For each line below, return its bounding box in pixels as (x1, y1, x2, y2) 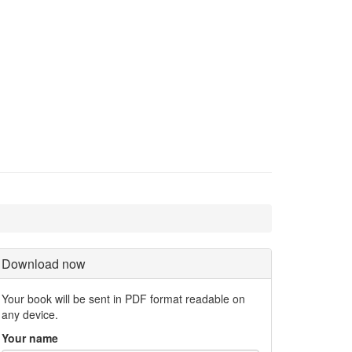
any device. (2, 306, 58, 322)
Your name (2, 330, 58, 346)
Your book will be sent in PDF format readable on (2, 291, 245, 306)
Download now (2, 255, 86, 273)
